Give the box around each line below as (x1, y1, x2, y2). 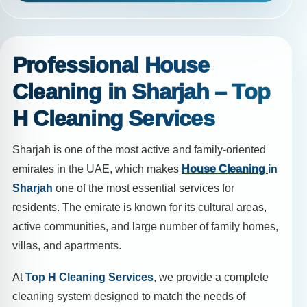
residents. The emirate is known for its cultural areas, (12, 201, 267, 214)
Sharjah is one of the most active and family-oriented (12, 144, 266, 156)
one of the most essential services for (53, 182, 234, 195)
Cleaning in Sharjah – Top (12, 79, 271, 105)
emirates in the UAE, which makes (12, 163, 182, 175)
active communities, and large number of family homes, (12, 221, 278, 233)
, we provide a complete (153, 271, 269, 283)
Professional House (12, 53, 210, 78)
